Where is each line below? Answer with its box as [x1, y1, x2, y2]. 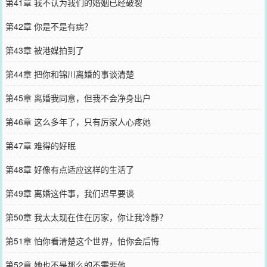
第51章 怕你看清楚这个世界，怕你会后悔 [5, 234, 159, 247]
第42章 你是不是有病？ [5, 20, 92, 32]
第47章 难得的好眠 [5, 139, 76, 151]
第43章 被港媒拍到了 [5, 44, 84, 56]
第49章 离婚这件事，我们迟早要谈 [5, 187, 134, 199]
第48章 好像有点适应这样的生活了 [5, 163, 134, 175]
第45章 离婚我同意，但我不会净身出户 [5, 91, 151, 104]
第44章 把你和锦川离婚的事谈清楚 [5, 67, 134, 80]
